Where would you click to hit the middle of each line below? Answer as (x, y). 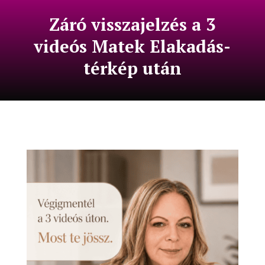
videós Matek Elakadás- (132, 46)
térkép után (132, 68)
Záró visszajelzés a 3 (132, 24)
